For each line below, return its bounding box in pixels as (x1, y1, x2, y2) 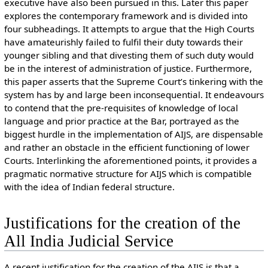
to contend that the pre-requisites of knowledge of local (4, 102, 238, 114)
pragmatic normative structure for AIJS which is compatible (4, 167, 252, 180)
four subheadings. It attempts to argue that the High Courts (4, 23, 254, 35)
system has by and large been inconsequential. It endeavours (4, 89, 264, 101)
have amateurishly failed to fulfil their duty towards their (4, 36, 243, 48)
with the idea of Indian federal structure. (4, 181, 175, 193)
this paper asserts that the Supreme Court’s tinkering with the (4, 75, 263, 88)
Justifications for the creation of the (4, 214, 240, 232)
